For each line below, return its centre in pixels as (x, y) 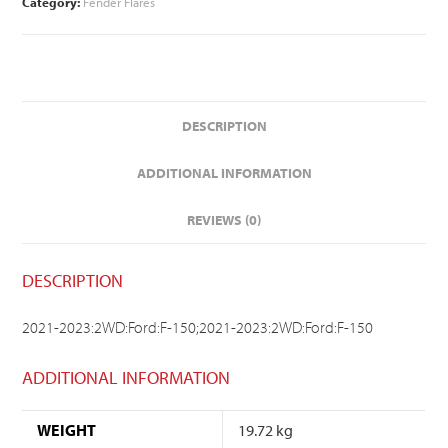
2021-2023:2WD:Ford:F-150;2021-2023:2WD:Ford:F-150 (198, 327)
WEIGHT (67, 430)
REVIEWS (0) (224, 220)
